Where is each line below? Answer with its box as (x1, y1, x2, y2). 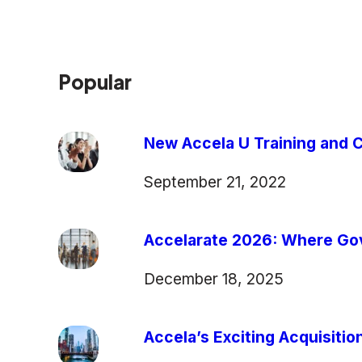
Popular (57, 69, 132, 94)
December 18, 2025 (143, 268, 284, 288)
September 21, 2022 (143, 171, 286, 192)
